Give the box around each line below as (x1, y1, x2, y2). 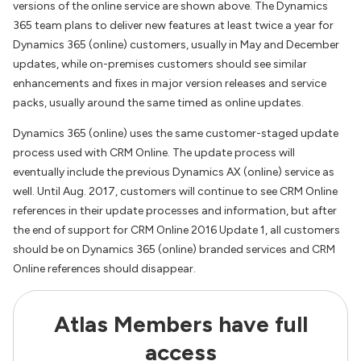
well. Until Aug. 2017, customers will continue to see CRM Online (13, 185, 338, 198)
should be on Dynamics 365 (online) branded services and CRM (13, 243, 335, 256)
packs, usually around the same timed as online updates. (13, 96, 304, 110)
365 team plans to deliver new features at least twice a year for (13, 19, 334, 32)
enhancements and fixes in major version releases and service (13, 77, 326, 90)
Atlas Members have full (53, 310, 308, 338)
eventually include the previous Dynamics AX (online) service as (13, 165, 334, 179)
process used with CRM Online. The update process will (13, 146, 295, 160)
